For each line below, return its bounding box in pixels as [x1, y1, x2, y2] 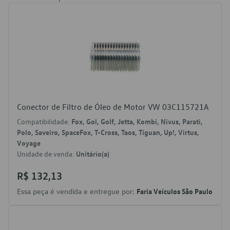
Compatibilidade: [17, 117, 71, 126]
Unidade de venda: [17, 149, 76, 159]
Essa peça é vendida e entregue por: [17, 186, 137, 196]
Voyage [17, 138, 41, 147]
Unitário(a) [76, 149, 109, 158]
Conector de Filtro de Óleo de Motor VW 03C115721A [17, 102, 209, 112]
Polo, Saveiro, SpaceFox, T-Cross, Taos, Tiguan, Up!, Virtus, [17, 127, 199, 137]
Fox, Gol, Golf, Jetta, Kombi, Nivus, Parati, [71, 117, 203, 126]
